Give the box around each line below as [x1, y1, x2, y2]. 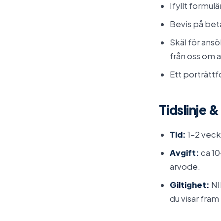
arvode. [170, 161, 200, 172]
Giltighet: [170, 180, 210, 190]
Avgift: [170, 147, 199, 158]
